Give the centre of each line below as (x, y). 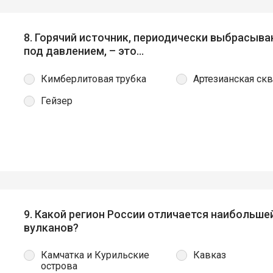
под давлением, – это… (84, 51)
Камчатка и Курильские (95, 255)
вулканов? (51, 227)
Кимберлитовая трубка (94, 79)
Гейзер (57, 101)
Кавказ (210, 255)
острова (59, 266)
